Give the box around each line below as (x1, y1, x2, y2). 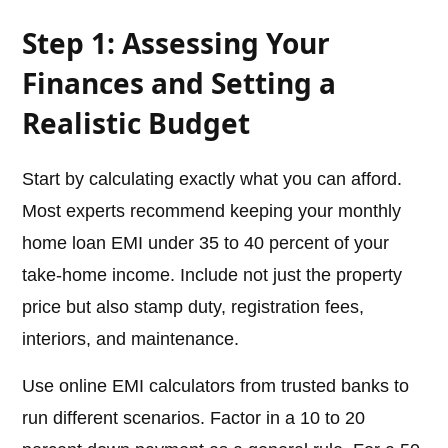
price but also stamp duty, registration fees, (22, 297, 365, 318)
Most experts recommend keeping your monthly (22, 201, 402, 222)
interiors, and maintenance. (22, 329, 240, 350)
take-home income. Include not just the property (22, 265, 403, 286)
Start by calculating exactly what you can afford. (22, 169, 403, 190)
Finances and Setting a (22, 64, 337, 103)
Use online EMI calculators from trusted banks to (22, 376, 410, 397)
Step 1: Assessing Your (22, 24, 331, 63)
